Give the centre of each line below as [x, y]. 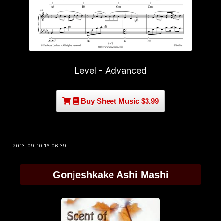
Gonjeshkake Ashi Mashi [110, 175]
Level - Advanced [110, 70]
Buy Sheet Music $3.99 [119, 101]
